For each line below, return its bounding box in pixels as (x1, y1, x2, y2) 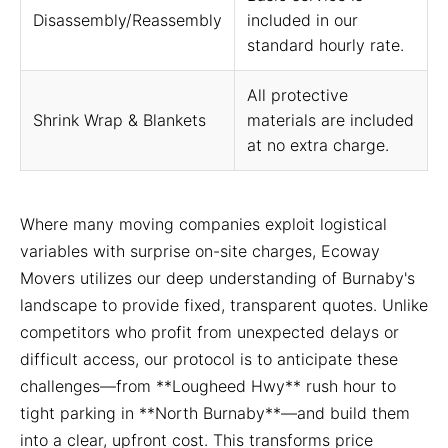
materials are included (247, 110, 414, 130)
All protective (247, 85, 348, 105)
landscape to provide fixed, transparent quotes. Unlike (20, 295, 428, 315)
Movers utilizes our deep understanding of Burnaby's (20, 268, 415, 288)
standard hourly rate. (247, 35, 404, 55)
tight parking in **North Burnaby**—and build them (20, 403, 410, 423)
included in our (247, 10, 358, 30)
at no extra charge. (247, 135, 389, 155)
